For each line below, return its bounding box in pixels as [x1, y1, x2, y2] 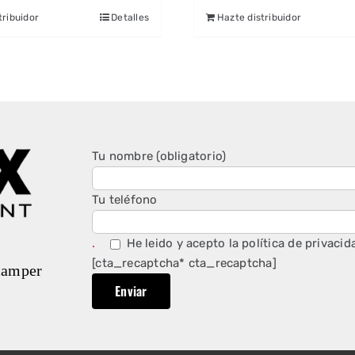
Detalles [111, 12, 149, 24]
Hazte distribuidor [217, 12, 302, 24]
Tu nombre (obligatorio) [92, 148, 227, 163]
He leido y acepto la [123, 235, 242, 250]
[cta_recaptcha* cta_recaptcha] [92, 255, 277, 270]
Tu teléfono [92, 192, 158, 207]
